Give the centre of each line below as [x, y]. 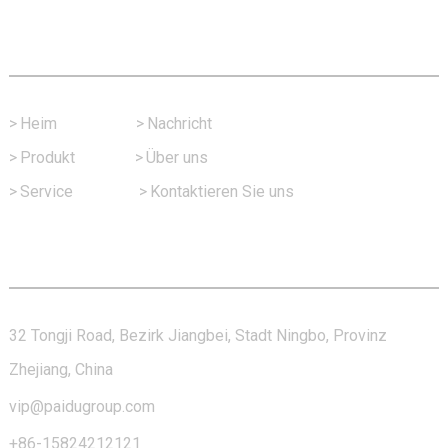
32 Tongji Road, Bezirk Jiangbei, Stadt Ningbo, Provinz [197, 335]
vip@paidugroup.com [81, 406]
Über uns [176, 157]
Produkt [47, 157]
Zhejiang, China [60, 369]
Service [46, 191]
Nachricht [179, 123]
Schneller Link [106, 46]
